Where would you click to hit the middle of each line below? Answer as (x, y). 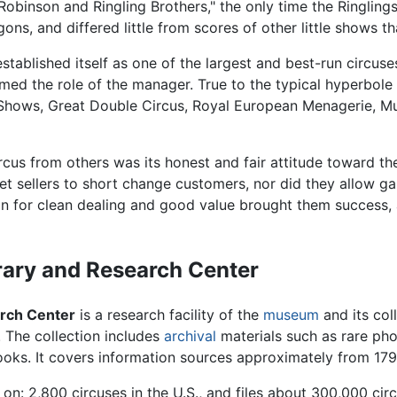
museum (291, 315)
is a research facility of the (169, 315)
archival (190, 336)
